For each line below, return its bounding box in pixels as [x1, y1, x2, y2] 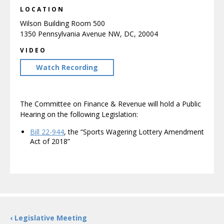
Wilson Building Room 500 [20, 18, 105, 28]
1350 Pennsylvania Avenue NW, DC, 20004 [20, 29, 158, 38]
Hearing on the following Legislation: [20, 109, 138, 119]
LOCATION [20, 5, 64, 13]
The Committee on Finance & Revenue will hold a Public [20, 99, 201, 108]
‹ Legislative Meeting [10, 213, 87, 222]
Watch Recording [36, 62, 98, 72]
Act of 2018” [30, 136, 70, 146]
